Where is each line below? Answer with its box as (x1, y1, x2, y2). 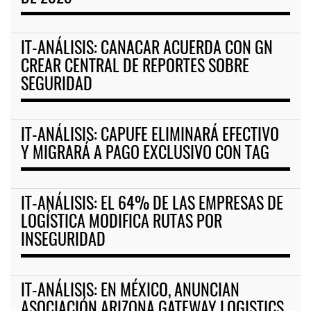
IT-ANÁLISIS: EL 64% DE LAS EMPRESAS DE (21, 196, 283, 214)
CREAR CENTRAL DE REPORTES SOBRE (21, 59, 249, 76)
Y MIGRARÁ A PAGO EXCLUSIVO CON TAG (21, 146, 269, 163)
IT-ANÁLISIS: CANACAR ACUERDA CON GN (21, 41, 273, 58)
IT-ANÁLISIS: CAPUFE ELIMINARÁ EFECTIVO (21, 128, 279, 145)
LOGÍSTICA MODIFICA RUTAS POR (21, 215, 222, 232)
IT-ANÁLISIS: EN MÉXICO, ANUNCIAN (21, 283, 239, 301)
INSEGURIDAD (21, 233, 106, 250)
